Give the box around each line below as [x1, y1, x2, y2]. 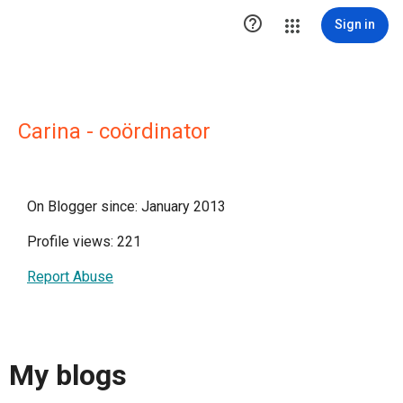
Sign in [335, 17, 375, 31]
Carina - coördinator [18, 119, 210, 144]
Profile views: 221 [27, 233, 141, 250]
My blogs [9, 358, 127, 393]
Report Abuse [27, 268, 113, 285]
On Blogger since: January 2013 [27, 198, 226, 215]
